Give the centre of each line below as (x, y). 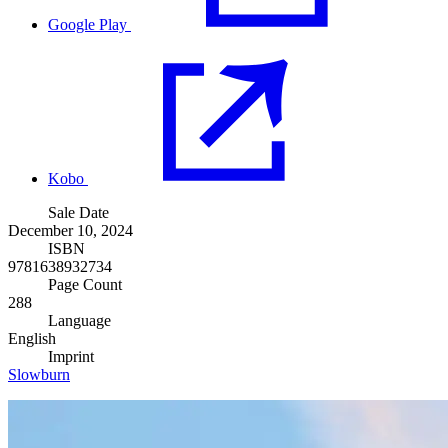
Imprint (71, 357)
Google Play (87, 25)
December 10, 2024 (70, 231)
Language (79, 321)
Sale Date (78, 213)
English (32, 339)
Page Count (85, 285)
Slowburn (39, 375)
